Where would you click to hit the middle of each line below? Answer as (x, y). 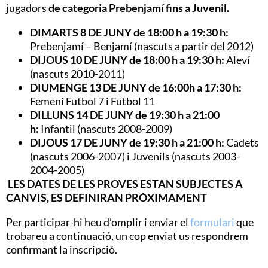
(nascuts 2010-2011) (77, 73)
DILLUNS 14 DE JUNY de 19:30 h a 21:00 (125, 115)
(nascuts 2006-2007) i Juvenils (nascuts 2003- (135, 156)
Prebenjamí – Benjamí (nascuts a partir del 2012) (142, 46)
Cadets (243, 142)
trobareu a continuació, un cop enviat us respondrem (127, 235)
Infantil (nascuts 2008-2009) (106, 128)
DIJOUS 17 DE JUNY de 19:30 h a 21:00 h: (128, 142)
